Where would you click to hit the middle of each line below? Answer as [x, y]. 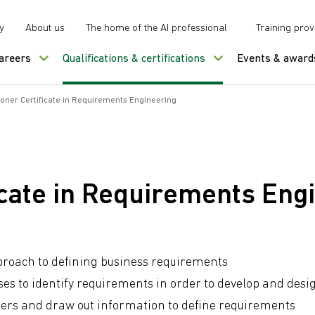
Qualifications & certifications [134, 59]
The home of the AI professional [156, 28]
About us [45, 28]
